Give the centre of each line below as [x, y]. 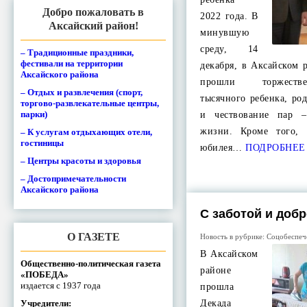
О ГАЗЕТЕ [93, 236]
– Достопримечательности [73, 178]
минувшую [225, 33]
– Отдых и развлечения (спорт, [82, 92]
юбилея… [221, 148]
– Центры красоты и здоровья [81, 160]
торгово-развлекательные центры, [90, 103]
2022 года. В [229, 16]
